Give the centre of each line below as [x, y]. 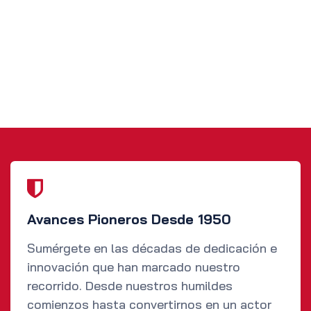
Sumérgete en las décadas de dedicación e [152, 249]
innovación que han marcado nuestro [134, 267]
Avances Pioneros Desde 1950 [129, 219]
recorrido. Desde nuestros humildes [130, 286]
